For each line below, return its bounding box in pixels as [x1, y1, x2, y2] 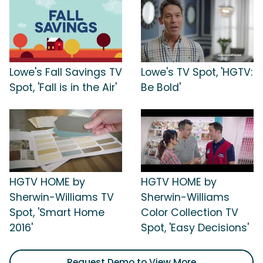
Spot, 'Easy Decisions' [141, 221, 249, 235]
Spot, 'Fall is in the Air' [9, 80, 117, 95]
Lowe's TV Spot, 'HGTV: [141, 65, 252, 79]
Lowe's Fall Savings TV [9, 65, 122, 79]
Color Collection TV [141, 205, 238, 220]
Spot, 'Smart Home [9, 205, 104, 220]
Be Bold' [141, 80, 181, 95]
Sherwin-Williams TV [9, 190, 114, 205]
